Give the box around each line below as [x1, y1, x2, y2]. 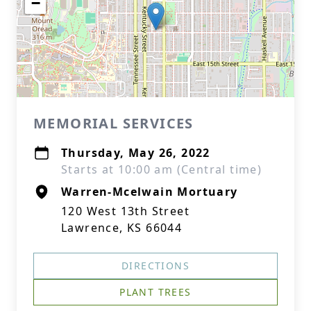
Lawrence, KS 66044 [61, 220, 183, 235]
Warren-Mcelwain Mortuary [61, 184, 238, 199]
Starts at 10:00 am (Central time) [61, 162, 262, 177]
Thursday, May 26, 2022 [61, 145, 210, 160]
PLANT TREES [119, 285, 192, 299]
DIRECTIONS [121, 259, 190, 272]
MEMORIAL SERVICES [33, 114, 194, 133]
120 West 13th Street [61, 203, 190, 219]
